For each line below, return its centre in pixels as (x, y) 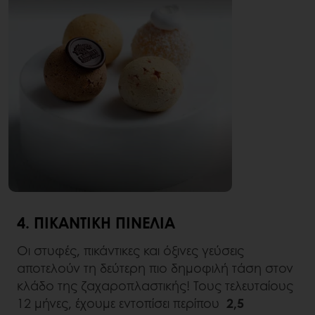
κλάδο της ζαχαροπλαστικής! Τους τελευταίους (155, 286)
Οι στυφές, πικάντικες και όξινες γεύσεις (130, 251)
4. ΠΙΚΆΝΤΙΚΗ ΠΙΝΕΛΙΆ (96, 223)
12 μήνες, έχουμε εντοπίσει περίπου (122, 303)
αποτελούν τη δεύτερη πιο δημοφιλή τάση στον (155, 268)
